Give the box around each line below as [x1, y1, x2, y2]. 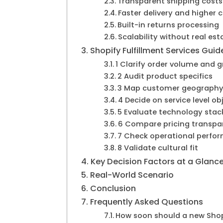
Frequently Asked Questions [90, 196, 203, 208]
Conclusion [90, 183, 136, 195]
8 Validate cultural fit [117, 143, 198, 153]
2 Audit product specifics [117, 71, 213, 82]
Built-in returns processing [117, 20, 219, 30]
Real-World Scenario [90, 169, 174, 181]
